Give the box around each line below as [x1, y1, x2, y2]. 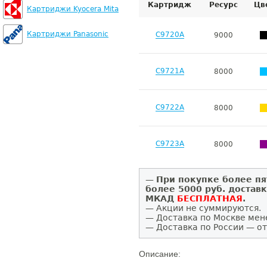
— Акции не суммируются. [145, 203, 261, 213]
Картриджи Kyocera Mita [27, 5, 119, 13]
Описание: [139, 249, 181, 259]
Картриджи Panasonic [27, 30, 108, 38]
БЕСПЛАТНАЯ [177, 194, 243, 203]
